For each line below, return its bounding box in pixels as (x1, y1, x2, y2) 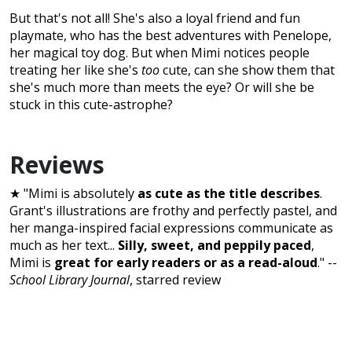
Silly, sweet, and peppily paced (118, 236, 311, 255)
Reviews (9, 148, 104, 181)
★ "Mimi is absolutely (9, 185, 137, 203)
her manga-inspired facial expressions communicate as (9, 219, 333, 237)
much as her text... (9, 236, 118, 255)
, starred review (130, 271, 221, 289)
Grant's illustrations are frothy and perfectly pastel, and (9, 202, 337, 220)
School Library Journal (9, 271, 130, 289)
